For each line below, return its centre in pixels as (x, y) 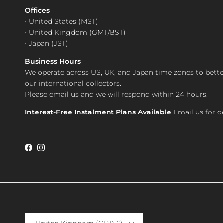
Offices (37, 10)
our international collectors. (73, 83)
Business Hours (53, 61)
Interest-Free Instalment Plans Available (98, 112)
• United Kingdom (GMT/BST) (75, 32)
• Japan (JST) (47, 43)
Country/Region (46, 215)
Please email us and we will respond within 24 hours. (116, 94)
